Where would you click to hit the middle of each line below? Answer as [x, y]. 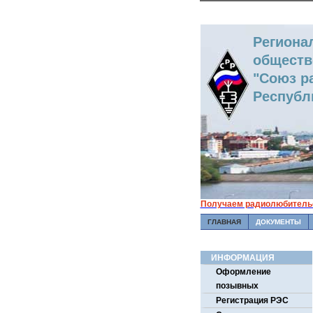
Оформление [243, 272]
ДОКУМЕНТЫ [278, 222]
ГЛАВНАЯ [224, 222]
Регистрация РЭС [252, 300]
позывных [237, 286]
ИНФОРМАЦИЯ [242, 258]
